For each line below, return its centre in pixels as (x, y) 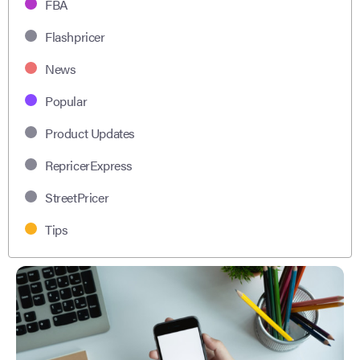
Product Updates (90, 133)
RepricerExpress (89, 166)
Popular (66, 101)
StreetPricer (77, 198)
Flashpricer (75, 37)
